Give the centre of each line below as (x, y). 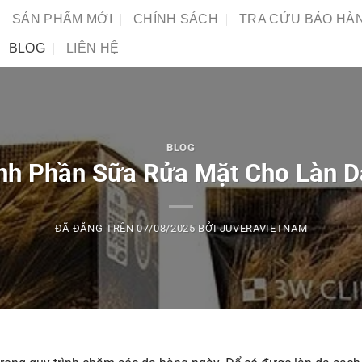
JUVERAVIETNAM (263, 229)
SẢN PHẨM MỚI (62, 19)
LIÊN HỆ (93, 48)
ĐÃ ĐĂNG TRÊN (96, 229)
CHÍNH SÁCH (176, 19)
